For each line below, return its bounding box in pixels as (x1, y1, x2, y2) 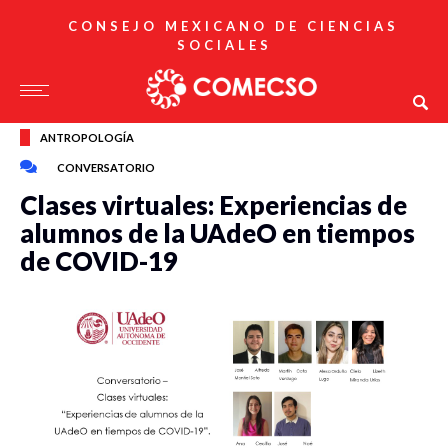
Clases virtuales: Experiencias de (20, 189, 407, 221)
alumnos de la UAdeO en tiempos (20, 217, 415, 249)
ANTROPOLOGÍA (40, 131, 134, 144)
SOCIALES (176, 37, 272, 53)
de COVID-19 (20, 245, 178, 277)
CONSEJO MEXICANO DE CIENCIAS (68, 18, 399, 34)
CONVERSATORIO (57, 161, 155, 174)
